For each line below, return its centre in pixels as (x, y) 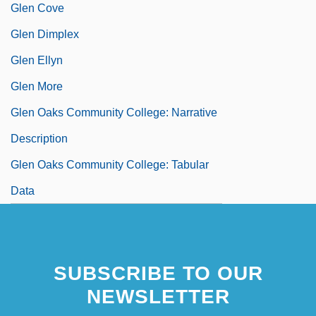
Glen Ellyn (37, 60)
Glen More (37, 86)
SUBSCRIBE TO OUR (158, 273)
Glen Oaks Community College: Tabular (110, 164)
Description (39, 138)
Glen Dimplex (45, 34)
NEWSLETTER (158, 296)
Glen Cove (37, 8)
